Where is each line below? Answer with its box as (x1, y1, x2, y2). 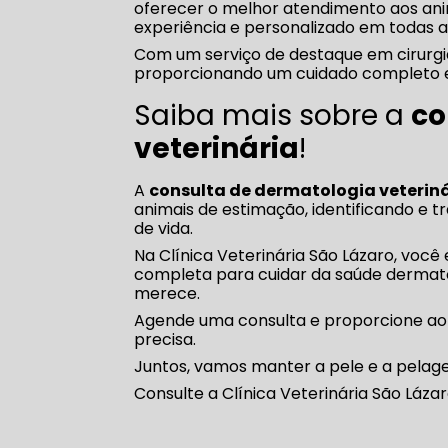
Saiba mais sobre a (134, 96, 412, 136)
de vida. (134, 217, 194, 241)
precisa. (134, 328, 197, 352)
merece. (134, 282, 201, 306)
